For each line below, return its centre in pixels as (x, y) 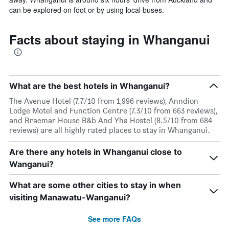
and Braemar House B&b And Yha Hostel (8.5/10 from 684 (111, 120)
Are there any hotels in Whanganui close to (96, 152)
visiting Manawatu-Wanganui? (70, 197)
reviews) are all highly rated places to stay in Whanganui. (110, 130)
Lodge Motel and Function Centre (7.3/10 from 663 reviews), (113, 110)
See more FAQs (114, 219)
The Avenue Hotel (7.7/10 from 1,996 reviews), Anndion (104, 101)
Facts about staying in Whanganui (110, 39)
